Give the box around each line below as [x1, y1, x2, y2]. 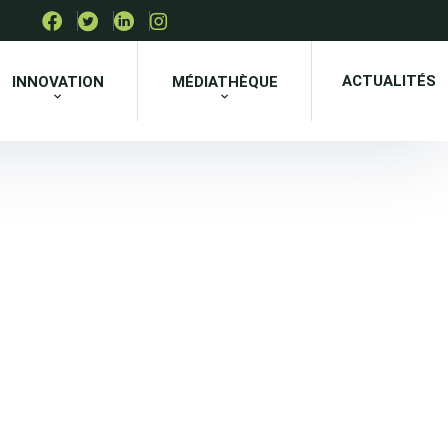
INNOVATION [11, 72, 104, 91]
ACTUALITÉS [342, 71, 436, 90]
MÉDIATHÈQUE [171, 72, 278, 91]
